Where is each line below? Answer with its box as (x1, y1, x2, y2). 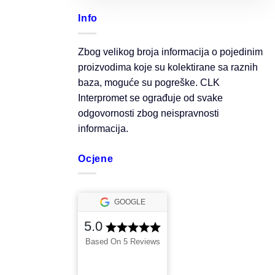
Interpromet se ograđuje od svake (78, 92, 223, 103)
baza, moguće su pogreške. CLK (78, 77, 220, 88)
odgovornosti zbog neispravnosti (78, 107, 219, 118)
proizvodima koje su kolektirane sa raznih (78, 61, 258, 72)
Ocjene (78, 153, 114, 164)
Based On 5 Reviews (85, 237, 160, 247)
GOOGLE (114, 198, 146, 207)
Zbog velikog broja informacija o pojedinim (78, 46, 263, 57)
